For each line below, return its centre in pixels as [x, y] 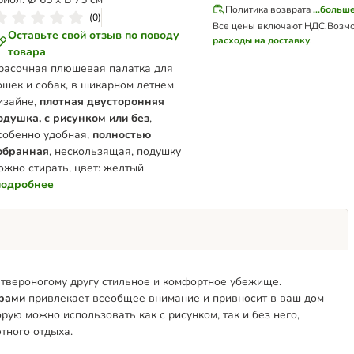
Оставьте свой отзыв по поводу [93, 35]
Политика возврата [268, 9]
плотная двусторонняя [102, 102]
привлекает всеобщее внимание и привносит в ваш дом [175, 298]
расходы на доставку [262, 40]
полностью [122, 135]
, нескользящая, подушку [115, 151]
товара [26, 52]
